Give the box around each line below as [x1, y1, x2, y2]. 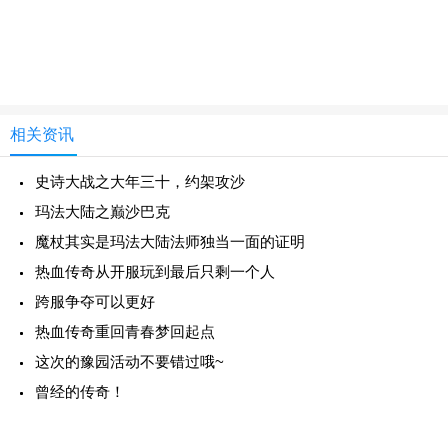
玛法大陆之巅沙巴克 [35, 203, 170, 220]
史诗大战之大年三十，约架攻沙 [35, 173, 245, 190]
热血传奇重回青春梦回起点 [35, 323, 215, 340]
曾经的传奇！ [35, 383, 125, 400]
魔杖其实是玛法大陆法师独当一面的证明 [35, 233, 305, 250]
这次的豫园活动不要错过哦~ [35, 353, 224, 370]
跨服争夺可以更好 [35, 293, 155, 310]
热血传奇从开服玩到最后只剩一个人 [35, 263, 275, 280]
